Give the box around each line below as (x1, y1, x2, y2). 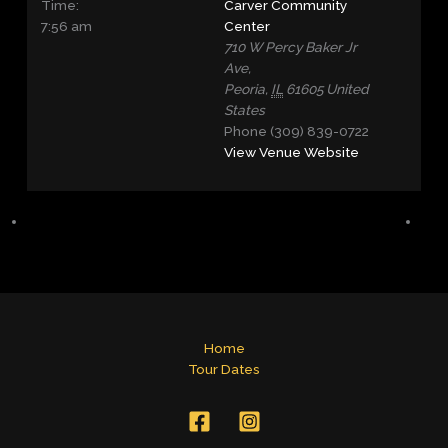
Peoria (224, 80, 265, 97)
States (224, 101, 265, 118)
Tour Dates (188, 360, 260, 377)
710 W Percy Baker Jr (224, 38, 357, 55)
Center (224, 17, 270, 34)
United (326, 80, 369, 97)
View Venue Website (224, 143, 359, 160)
